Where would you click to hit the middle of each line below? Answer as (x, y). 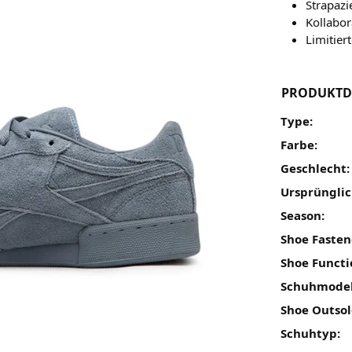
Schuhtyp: (311, 333)
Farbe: (299, 144)
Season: (303, 215)
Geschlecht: (315, 168)
